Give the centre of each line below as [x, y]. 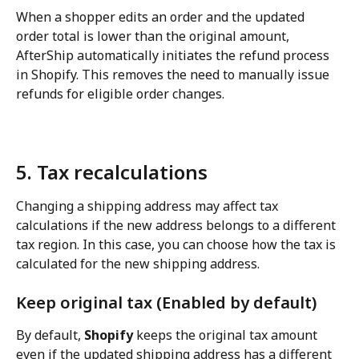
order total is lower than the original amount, [154, 36]
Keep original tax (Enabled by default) [166, 303]
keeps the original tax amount [227, 335]
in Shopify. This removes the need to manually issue [174, 74]
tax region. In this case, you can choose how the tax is [177, 244]
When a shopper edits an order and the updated [162, 16]
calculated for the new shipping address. [138, 263]
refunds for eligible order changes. [120, 93]
